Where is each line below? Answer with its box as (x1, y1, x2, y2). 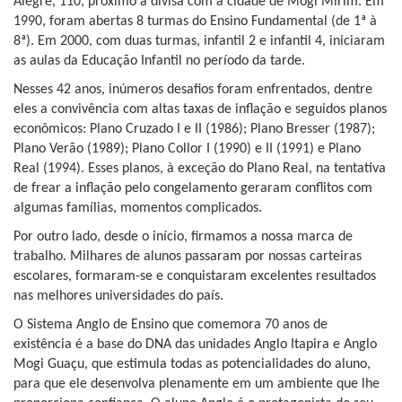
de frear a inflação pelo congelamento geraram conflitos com (13, 181, 372, 197)
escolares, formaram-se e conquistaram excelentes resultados (13, 269, 376, 284)
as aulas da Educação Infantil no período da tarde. (13, 54, 309, 69)
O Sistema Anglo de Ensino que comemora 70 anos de (13, 318, 328, 333)
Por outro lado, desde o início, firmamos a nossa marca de (13, 230, 353, 245)
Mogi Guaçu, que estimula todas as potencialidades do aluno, (13, 357, 371, 372)
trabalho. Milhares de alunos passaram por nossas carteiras (13, 249, 362, 265)
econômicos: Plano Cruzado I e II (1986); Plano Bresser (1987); (13, 122, 375, 137)
